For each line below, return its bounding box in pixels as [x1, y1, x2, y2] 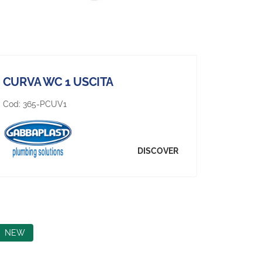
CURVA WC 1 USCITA [2, 74, 113, 89]
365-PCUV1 [22, 99, 67, 109]
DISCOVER [137, 146, 179, 156]
